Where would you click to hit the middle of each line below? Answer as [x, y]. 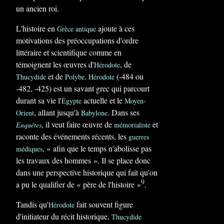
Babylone [94, 113]
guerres [139, 137]
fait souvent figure [104, 204]
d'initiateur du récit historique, [64, 216]
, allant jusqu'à [57, 112]
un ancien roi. [37, 8]
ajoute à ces [115, 28]
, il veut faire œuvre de [78, 124]
